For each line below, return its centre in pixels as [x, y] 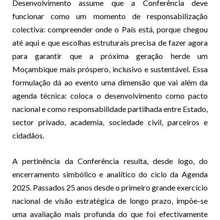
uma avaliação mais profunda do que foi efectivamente [110, 214]
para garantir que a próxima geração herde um [110, 55]
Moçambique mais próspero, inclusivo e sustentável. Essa [110, 69]
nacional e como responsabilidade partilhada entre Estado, [110, 109]
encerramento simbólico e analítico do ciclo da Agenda [110, 174]
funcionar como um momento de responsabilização [110, 16]
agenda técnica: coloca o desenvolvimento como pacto [110, 95]
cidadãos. [28, 135]
